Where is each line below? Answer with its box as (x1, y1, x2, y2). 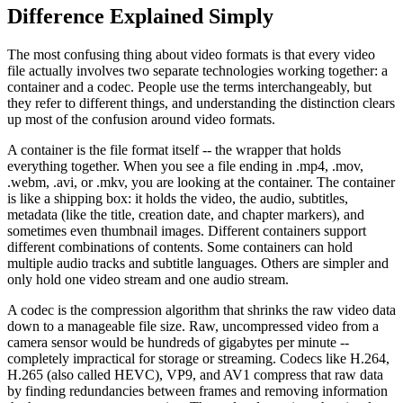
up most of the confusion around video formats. (7, 111, 275, 127)
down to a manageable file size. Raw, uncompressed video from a (7, 318, 379, 334)
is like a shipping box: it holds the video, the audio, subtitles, (7, 190, 348, 206)
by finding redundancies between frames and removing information (7, 382, 388, 399)
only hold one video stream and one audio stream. (7, 271, 289, 287)
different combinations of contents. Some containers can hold (7, 238, 353, 255)
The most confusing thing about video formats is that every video (7, 46, 375, 62)
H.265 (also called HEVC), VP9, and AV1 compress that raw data (7, 366, 383, 382)
